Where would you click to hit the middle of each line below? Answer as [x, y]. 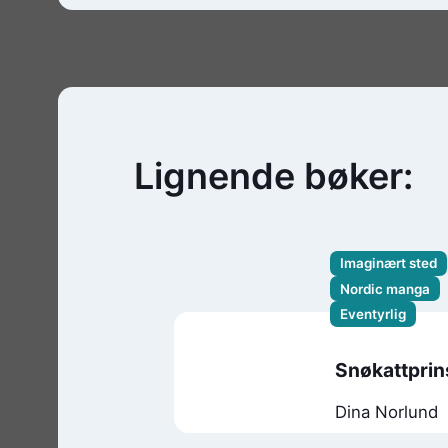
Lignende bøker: [274, 176]
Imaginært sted [388, 263]
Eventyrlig [372, 314]
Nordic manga [384, 288]
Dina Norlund [387, 411]
